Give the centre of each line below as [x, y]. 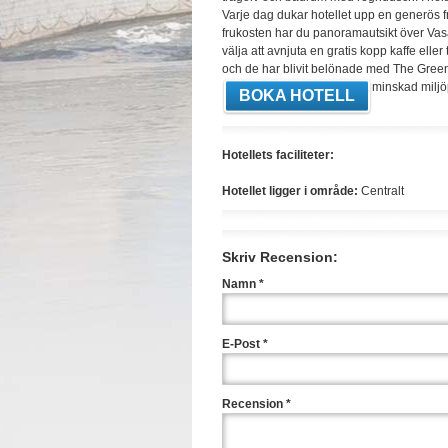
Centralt [384, 191]
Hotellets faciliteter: [278, 155]
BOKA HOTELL [297, 95]
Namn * [243, 284]
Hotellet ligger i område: [290, 191]
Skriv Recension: [280, 257]
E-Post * [245, 344]
